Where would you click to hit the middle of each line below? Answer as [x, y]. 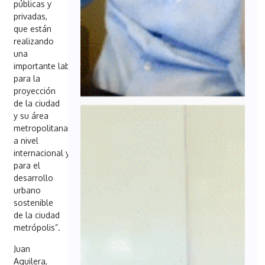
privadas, [31, 17]
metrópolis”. [37, 228]
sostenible [34, 203]
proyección [35, 91]
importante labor [46, 66]
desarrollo [34, 178]
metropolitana [41, 128]
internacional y [42, 153]
